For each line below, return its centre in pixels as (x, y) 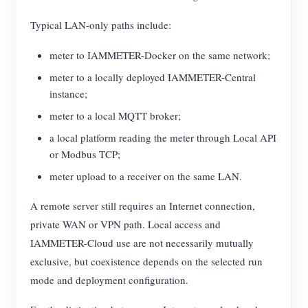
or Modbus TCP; (85, 154)
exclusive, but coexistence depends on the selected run (146, 262)
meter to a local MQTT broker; (115, 116)
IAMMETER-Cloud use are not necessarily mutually (142, 243)
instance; (68, 94)
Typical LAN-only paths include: (101, 25)
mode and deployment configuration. (109, 280)
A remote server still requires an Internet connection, (143, 206)
